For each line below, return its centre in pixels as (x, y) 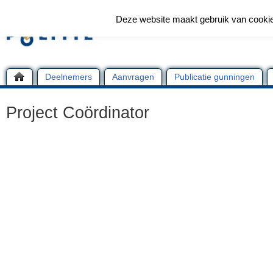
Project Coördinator (78, 113)
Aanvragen (133, 77)
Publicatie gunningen (214, 77)
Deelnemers (69, 77)
